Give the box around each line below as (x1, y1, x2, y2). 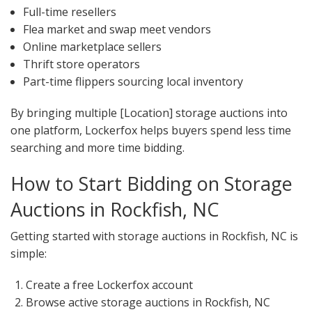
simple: (10, 246, 47, 262)
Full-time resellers (22, 4, 116, 20)
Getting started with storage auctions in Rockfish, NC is (10, 228, 298, 244)
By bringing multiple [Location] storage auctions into (10, 105, 288, 121)
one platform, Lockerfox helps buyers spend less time (10, 123, 291, 139)
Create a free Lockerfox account (26, 277, 194, 293)
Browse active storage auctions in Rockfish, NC (26, 295, 271, 311)
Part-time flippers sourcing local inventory (22, 74, 243, 90)
